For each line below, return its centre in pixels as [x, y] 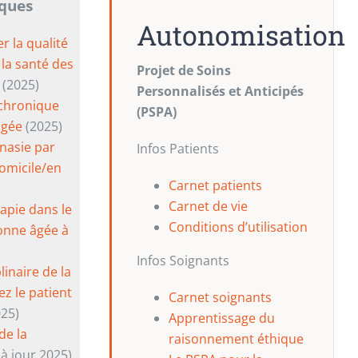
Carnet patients [215, 185]
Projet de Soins [183, 70]
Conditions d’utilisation [238, 227]
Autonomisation [241, 35]
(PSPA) [156, 111]
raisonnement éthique [236, 338]
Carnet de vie [208, 206]
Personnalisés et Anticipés [220, 91]
